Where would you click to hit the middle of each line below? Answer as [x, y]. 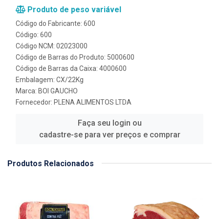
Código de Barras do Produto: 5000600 [75, 57]
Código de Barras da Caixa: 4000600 [71, 68]
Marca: [27, 91]
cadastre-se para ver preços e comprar [109, 134]
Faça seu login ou [109, 123]
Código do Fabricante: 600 [55, 23]
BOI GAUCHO [58, 91]
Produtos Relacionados [51, 163]
